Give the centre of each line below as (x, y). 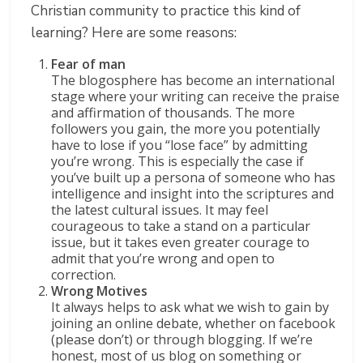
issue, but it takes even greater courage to (181, 243)
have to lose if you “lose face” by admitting (180, 145)
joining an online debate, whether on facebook (194, 324)
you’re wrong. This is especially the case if (178, 162)
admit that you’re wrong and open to (163, 259)
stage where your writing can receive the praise (196, 97)
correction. (84, 275)
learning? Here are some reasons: (134, 33)
